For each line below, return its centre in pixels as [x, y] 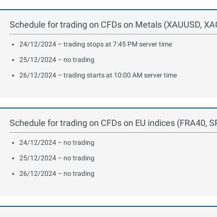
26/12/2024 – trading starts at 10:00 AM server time [98, 75]
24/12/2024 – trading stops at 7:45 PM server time [96, 44]
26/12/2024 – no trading [57, 173]
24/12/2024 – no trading [57, 142]
